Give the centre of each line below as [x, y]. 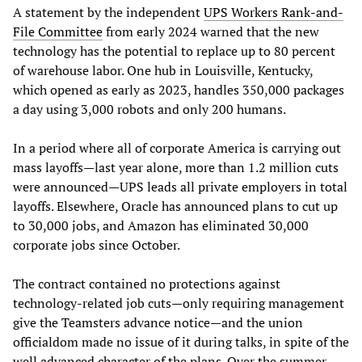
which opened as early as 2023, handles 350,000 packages [179, 90]
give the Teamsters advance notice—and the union [158, 323]
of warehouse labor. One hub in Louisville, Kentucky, [163, 71]
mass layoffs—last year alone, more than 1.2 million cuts [176, 168]
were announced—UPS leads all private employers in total [180, 187]
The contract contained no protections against [147, 284]
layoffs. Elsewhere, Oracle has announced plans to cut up [175, 206]
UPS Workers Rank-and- [274, 13]
